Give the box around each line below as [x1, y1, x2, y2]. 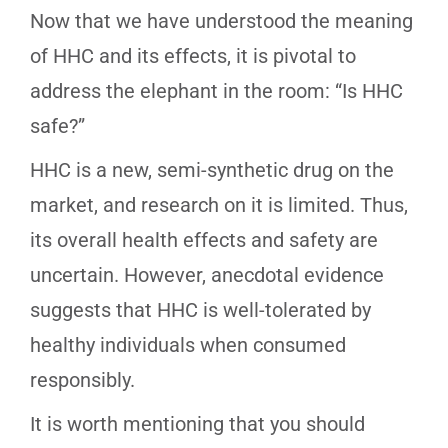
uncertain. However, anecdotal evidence [30, 263, 384, 288]
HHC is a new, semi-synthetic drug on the [30, 158, 394, 183]
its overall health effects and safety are [30, 228, 378, 253]
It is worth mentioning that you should [30, 412, 365, 437]
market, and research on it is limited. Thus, [30, 193, 408, 218]
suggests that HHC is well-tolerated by [30, 298, 371, 323]
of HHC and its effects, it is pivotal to [30, 44, 356, 69]
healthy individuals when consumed [30, 333, 346, 358]
